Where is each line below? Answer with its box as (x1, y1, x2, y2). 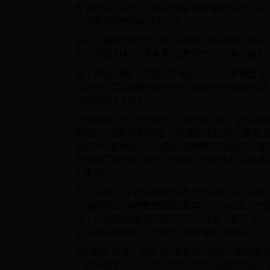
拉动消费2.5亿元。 (75, 93, 155, 107)
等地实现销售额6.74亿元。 (75, 14, 190, 28)
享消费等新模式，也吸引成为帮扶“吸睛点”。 (75, 225, 265, 239)
